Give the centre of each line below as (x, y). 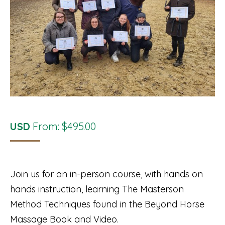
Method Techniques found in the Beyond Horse (107, 204)
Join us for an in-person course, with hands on (106, 174)
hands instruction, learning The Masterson (97, 189)
